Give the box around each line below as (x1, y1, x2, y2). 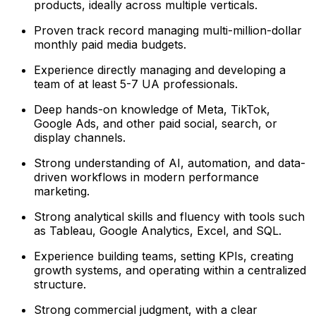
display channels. (34, 130, 126, 145)
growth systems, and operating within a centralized (34, 262, 306, 277)
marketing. (34, 183, 90, 198)
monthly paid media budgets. (34, 37, 186, 51)
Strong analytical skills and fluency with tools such (34, 209, 305, 224)
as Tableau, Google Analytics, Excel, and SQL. (34, 223, 281, 238)
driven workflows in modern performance (34, 169, 259, 184)
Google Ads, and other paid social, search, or (34, 116, 277, 130)
